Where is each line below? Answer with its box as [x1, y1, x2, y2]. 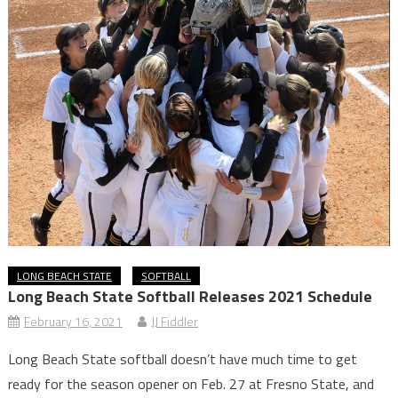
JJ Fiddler [150, 312, 198, 331]
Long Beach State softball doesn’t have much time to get [7, 348, 357, 370]
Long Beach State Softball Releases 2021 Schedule [7, 284, 372, 309]
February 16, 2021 [23, 312, 123, 331]
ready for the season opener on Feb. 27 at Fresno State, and [7, 373, 374, 395]
